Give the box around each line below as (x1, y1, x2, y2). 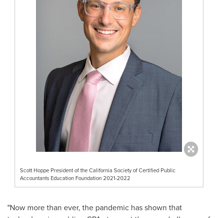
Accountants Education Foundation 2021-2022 (20, 174, 130, 182)
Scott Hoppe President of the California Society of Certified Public (20, 166, 176, 174)
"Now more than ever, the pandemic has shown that (7, 201, 182, 213)
